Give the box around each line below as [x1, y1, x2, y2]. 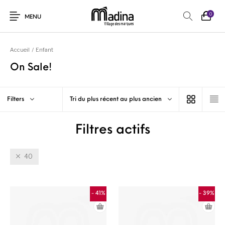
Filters [7, 96, 25, 102]
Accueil [10, 46, 30, 53]
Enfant [36, 46, 53, 53]
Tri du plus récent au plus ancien [70, 96, 162, 102]
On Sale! [10, 63, 54, 73]
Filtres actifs [75, 124, 150, 137]
